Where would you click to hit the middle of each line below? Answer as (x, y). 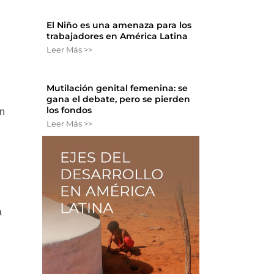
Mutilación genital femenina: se (117, 88)
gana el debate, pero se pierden (119, 99)
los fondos (69, 110)
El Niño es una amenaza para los (119, 25)
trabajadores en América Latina (117, 36)
